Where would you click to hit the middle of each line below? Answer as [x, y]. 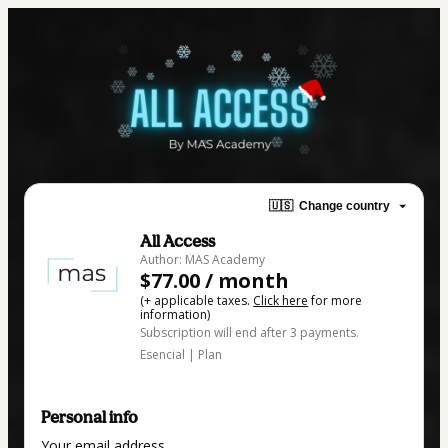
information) [175, 314]
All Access [178, 240]
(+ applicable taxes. [197, 300]
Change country [344, 206]
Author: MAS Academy [203, 259]
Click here [281, 300]
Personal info [89, 417]
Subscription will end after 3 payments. [250, 332]
